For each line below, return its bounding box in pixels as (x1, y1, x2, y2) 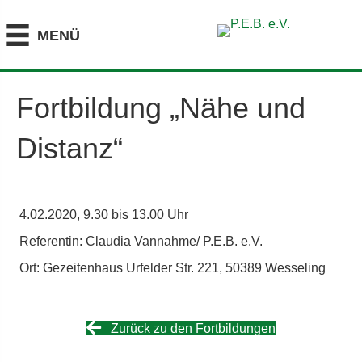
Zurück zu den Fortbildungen (111, 321, 276, 335)
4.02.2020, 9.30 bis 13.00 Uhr (19, 207, 188, 221)
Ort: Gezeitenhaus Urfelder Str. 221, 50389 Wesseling (19, 260, 326, 275)
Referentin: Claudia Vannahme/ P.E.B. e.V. (19, 234, 263, 248)
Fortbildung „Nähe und (16, 90, 305, 124)
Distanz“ (16, 131, 123, 165)
